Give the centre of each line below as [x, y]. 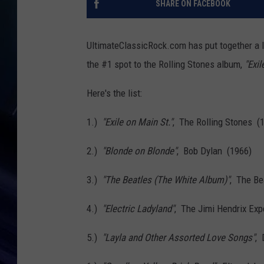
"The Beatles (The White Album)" [166, 180]
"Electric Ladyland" [138, 209]
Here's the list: [114, 93]
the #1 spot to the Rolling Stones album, [166, 65]
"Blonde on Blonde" [139, 151]
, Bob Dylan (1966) [214, 151]
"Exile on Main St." [137, 122]
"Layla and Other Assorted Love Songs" [179, 238]
